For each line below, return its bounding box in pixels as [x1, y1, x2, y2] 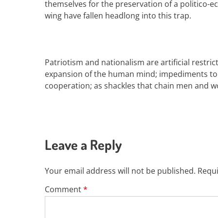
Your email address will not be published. [45, 165, 196, 176]
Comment [45, 184, 83, 195]
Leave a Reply [45, 136, 122, 153]
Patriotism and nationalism [45, 57, 146, 68]
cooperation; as [45, 80, 104, 91]
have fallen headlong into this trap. [64, 10, 191, 21]
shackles [104, 80, 135, 91]
